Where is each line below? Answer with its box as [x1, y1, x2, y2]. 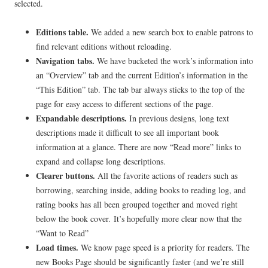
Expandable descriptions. [36, 112, 127, 125]
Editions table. [36, 26, 89, 39]
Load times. [36, 241, 78, 254]
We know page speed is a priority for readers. [78, 242, 234, 254]
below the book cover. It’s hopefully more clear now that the [36, 213, 242, 225]
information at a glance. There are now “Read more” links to [36, 141, 241, 153]
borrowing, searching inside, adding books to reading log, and [36, 184, 246, 196]
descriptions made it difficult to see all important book [36, 127, 219, 139]
